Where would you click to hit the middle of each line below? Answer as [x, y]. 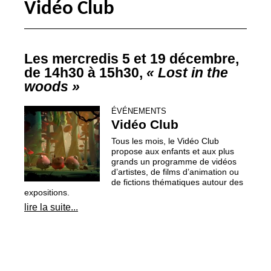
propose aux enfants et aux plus [172, 151]
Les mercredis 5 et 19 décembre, [132, 59]
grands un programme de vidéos [174, 161]
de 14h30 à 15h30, [85, 73]
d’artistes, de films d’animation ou [175, 171]
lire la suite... [51, 207]
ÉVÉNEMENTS [139, 111]
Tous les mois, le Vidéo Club [165, 141]
